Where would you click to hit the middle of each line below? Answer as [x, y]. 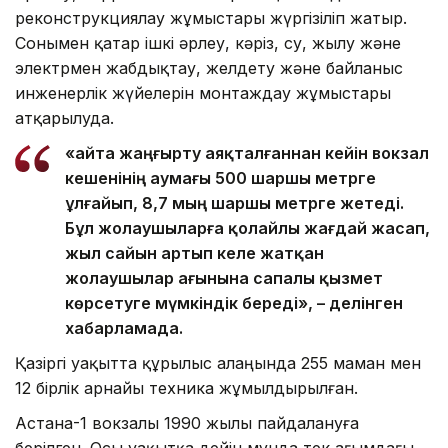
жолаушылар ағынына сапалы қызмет [224, 278]
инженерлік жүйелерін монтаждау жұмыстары [203, 93]
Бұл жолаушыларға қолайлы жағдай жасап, [247, 228]
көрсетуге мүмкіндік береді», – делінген [234, 303]
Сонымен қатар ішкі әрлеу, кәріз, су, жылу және [208, 43]
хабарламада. [124, 328]
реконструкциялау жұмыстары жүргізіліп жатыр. [211, 18]
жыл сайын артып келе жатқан [194, 253]
